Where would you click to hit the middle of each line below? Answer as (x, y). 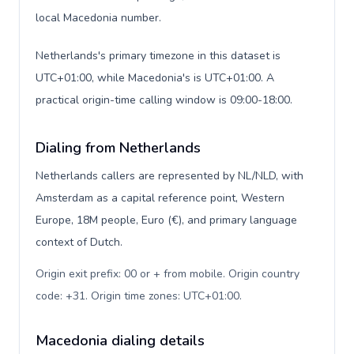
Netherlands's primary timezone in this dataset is (158, 56)
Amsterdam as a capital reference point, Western (160, 198)
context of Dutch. (79, 242)
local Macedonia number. (98, 18)
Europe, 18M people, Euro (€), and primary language (166, 220)
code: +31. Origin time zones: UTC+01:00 (137, 296)
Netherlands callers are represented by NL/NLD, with (169, 176)
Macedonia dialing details (120, 341)
